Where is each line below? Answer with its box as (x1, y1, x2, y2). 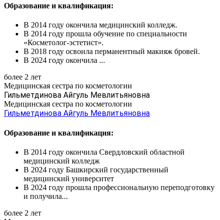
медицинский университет (24, 174, 114, 183)
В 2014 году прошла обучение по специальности (24, 29, 187, 38)
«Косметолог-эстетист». (24, 38, 104, 47)
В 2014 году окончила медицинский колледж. (24, 21, 177, 29)
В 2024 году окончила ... (24, 56, 105, 65)
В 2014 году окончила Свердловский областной (24, 147, 185, 156)
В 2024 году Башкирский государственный (24, 165, 168, 174)
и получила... (24, 192, 68, 200)
